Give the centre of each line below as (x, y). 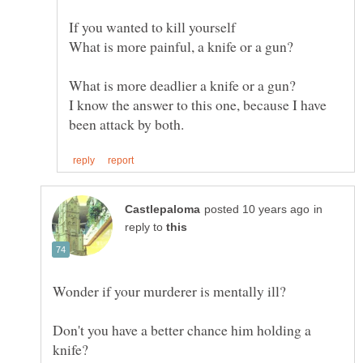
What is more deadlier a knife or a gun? (182, 85)
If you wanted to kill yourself (152, 27)
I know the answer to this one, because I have (198, 105)
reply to (145, 228)
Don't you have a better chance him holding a (182, 330)
